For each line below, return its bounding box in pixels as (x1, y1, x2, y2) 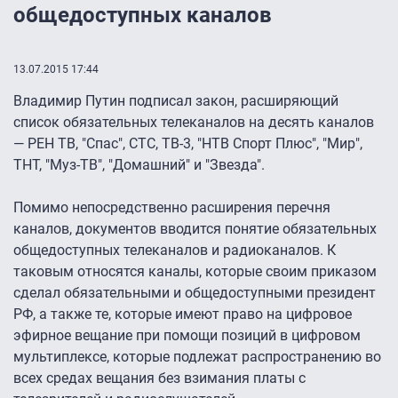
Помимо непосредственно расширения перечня (13, 199, 330, 217)
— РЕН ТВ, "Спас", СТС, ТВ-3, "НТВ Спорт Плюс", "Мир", (13, 135, 362, 153)
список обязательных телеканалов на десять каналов (13, 114, 374, 131)
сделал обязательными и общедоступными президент (13, 284, 376, 302)
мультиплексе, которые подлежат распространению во (13, 348, 381, 366)
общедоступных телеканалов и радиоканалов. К (13, 242, 336, 259)
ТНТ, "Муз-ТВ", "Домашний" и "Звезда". (13, 156, 268, 174)
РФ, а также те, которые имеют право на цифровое (13, 306, 352, 323)
